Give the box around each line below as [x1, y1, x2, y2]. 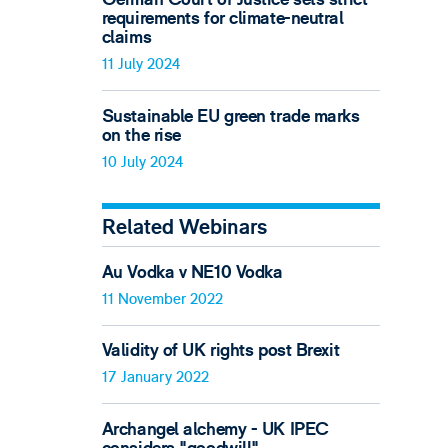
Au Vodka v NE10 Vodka [101, 260, 283, 284]
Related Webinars [101, 214, 267, 242]
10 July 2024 [101, 152, 183, 172]
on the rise [101, 123, 181, 147]
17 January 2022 [101, 368, 209, 388]
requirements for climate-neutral [101, 7, 344, 31]
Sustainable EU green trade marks [101, 104, 360, 128]
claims [101, 26, 152, 50]
